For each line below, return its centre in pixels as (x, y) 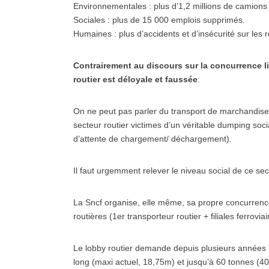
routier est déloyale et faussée (135, 79)
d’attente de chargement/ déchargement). (153, 139)
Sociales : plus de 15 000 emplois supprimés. (159, 20)
